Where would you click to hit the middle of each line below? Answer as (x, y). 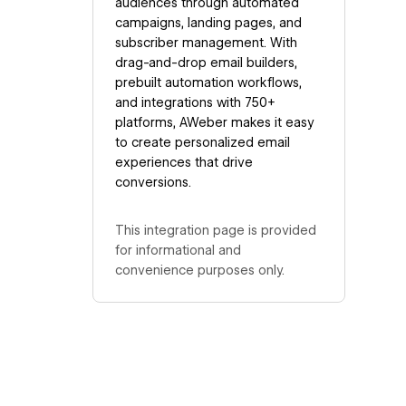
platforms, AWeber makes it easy (214, 122)
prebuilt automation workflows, (208, 82)
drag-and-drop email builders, (206, 62)
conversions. (153, 182)
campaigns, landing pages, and (208, 22)
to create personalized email (202, 142)
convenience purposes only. (199, 270)
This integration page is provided (215, 230)
